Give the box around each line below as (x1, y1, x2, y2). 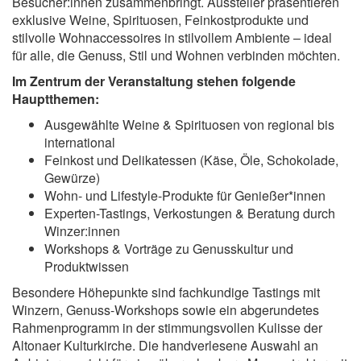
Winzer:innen (44, 221, 120, 240)
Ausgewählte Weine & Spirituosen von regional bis (44, 114, 334, 134)
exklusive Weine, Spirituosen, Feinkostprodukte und (12, 10, 309, 29)
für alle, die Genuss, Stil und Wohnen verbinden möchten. (12, 45, 340, 64)
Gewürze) (44, 168, 100, 187)
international (44, 132, 115, 151)
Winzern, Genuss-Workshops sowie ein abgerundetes (12, 300, 319, 319)
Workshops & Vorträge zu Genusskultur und (44, 239, 293, 258)
